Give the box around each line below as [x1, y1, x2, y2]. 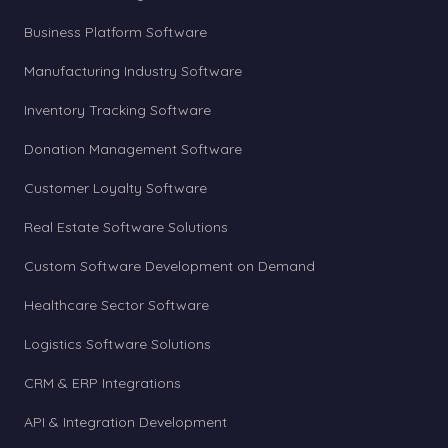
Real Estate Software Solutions [24, 218, 228, 236]
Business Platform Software [24, 23, 207, 41]
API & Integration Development [24, 413, 227, 431]
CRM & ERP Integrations [24, 374, 181, 392]
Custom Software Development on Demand [24, 257, 315, 275]
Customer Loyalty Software [24, 179, 207, 197]
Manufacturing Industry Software [24, 62, 242, 80]
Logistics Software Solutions [24, 335, 211, 353]
